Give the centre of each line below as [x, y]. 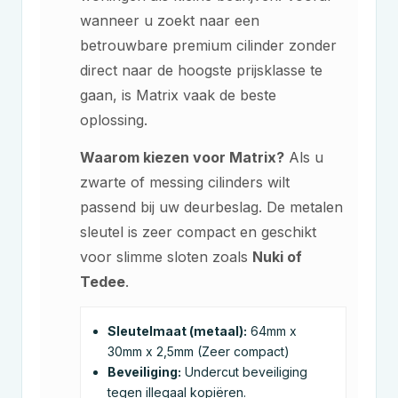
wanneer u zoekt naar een [170, 20]
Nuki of [277, 257]
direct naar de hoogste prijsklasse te [201, 70]
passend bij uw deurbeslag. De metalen [211, 207]
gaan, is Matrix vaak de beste [178, 95]
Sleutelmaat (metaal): [177, 331]
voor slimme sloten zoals [166, 257]
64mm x [272, 331]
